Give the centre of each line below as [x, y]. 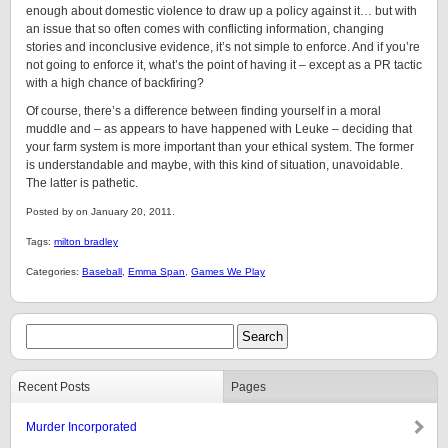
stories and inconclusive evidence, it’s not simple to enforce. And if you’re [223, 47]
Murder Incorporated [81, 427]
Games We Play [228, 271]
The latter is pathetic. [82, 183]
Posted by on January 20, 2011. [100, 211]
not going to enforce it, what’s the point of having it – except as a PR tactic [224, 65]
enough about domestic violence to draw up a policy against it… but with [221, 11]
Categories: [54, 271]
